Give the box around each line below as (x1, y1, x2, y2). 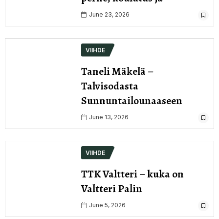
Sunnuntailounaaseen (81, 93, 182, 108)
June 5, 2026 (88, 201, 126, 209)
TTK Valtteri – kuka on (81, 166, 184, 181)
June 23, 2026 (88, 10, 130, 18)
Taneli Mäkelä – (81, 64, 153, 79)
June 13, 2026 (88, 113, 129, 121)
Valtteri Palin (81, 181, 142, 196)
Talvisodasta (81, 78, 138, 93)
